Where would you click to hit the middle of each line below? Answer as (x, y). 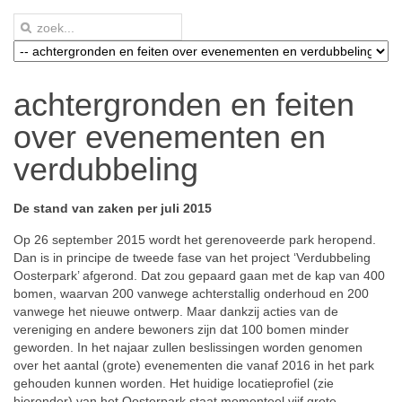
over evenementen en (170, 137)
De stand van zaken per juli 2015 (113, 208)
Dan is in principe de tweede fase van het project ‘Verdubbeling (192, 258)
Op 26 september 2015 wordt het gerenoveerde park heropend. (195, 240)
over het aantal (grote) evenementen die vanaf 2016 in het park (194, 365)
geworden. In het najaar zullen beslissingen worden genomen (188, 347)
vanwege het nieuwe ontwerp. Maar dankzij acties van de (176, 311)
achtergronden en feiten (184, 105)
